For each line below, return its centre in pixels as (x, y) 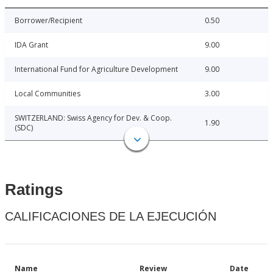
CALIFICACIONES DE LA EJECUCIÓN (111, 217)
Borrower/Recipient (48, 21)
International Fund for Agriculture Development (96, 69)
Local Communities (48, 94)
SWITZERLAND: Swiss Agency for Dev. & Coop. (93, 118)
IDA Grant (31, 45)
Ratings (34, 190)
